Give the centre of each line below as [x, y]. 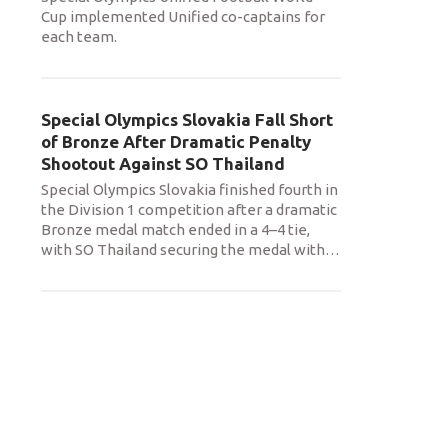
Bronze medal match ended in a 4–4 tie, [175, 229]
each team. [79, 36]
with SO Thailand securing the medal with [183, 249]
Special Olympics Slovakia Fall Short [187, 119]
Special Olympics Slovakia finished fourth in [189, 189]
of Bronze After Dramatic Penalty [176, 141]
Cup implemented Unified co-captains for [183, 16]
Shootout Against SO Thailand [163, 163]
